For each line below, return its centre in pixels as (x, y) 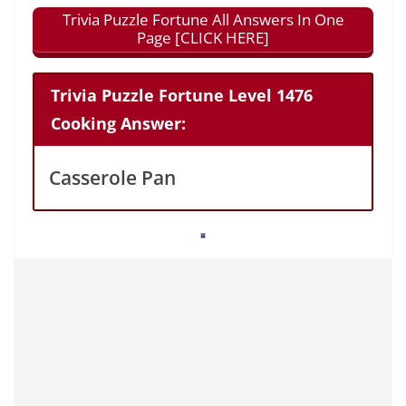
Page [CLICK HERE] (203, 38)
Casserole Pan (112, 178)
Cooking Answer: (118, 124)
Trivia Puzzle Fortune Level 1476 (181, 96)
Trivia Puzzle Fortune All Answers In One (203, 20)
